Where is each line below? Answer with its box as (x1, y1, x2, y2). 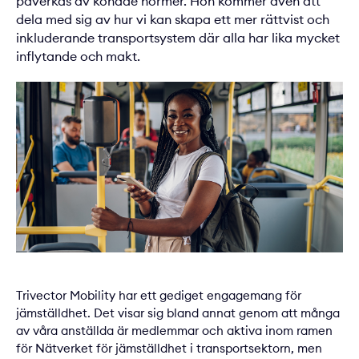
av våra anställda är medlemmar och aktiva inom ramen (16, 323, 333, 339)
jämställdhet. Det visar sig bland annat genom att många (16, 305, 340, 321)
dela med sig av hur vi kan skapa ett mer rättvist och (16, 11, 329, 27)
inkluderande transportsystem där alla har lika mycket (16, 30, 340, 46)
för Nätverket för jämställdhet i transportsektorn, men (16, 341, 322, 357)
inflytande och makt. (16, 48, 140, 64)
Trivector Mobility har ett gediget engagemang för (16, 288, 301, 304)
